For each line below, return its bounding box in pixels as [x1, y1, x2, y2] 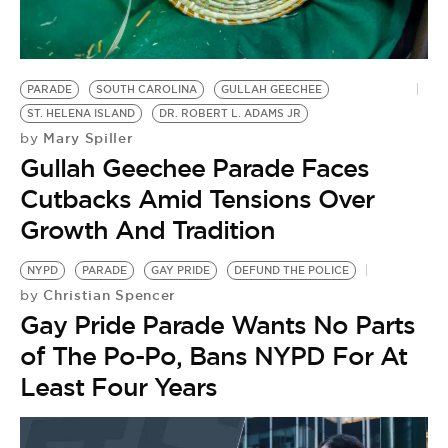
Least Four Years [20, 371, 217, 403]
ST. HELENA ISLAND [27, 107, 135, 120]
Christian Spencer [38, 286, 177, 304]
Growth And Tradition [20, 214, 275, 246]
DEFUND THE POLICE [234, 264, 349, 277]
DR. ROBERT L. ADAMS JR [159, 107, 301, 120]
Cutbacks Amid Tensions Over [20, 183, 374, 215]
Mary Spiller [38, 129, 134, 147]
